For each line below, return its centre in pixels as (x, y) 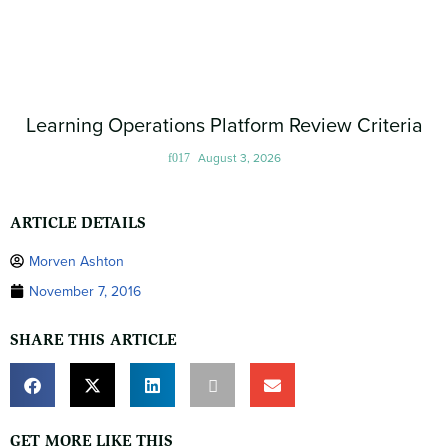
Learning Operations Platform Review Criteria (224, 125)
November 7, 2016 (85, 291)
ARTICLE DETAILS (78, 223)
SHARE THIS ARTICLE (93, 340)
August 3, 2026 (239, 158)
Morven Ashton (76, 261)
